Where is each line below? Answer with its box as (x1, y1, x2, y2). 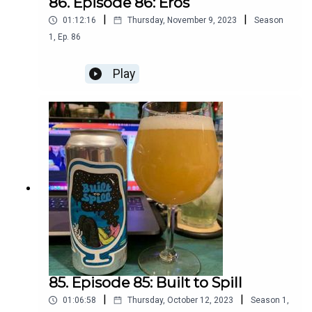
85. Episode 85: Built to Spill (49, 274, 242, 292)
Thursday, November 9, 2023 (127, 15, 237, 26)
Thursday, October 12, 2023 (127, 295, 233, 306)
